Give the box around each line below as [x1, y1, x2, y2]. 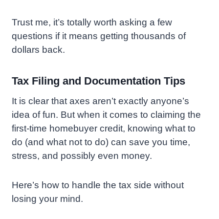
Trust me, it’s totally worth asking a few [12, 17, 172, 28]
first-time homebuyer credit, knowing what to [12, 123, 196, 134]
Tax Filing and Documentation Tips [12, 75, 185, 88]
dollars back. [12, 44, 65, 55]
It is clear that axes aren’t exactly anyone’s [12, 96, 189, 107]
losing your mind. [12, 194, 83, 204]
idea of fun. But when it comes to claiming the [12, 109, 201, 120]
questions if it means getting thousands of [12, 31, 186, 42]
